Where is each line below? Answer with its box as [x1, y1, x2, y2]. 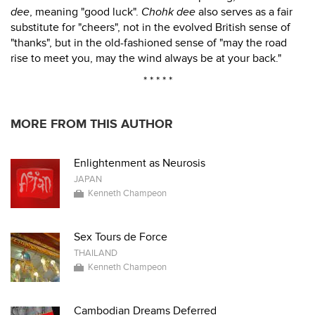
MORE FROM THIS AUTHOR [11, 117, 173, 131]
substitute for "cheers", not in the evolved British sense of [11, 20, 290, 34]
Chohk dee [141, 5, 195, 19]
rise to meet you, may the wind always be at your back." [11, 51, 281, 65]
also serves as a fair [195, 5, 292, 19]
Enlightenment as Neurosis [74, 156, 205, 170]
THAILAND [74, 247, 117, 259]
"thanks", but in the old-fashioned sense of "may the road [11, 36, 287, 50]
